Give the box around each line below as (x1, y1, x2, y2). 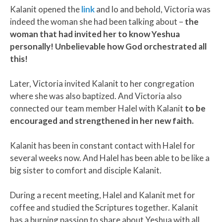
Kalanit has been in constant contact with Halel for (10, 140, 195, 151)
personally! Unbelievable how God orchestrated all (10, 41, 207, 52)
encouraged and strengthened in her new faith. (10, 115, 194, 126)
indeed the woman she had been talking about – (10, 16, 185, 27)
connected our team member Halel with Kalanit (10, 103, 185, 113)
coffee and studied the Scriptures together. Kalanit (10, 202, 198, 213)
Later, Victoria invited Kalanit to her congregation (10, 78, 194, 89)
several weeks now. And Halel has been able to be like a (10, 152, 210, 163)
